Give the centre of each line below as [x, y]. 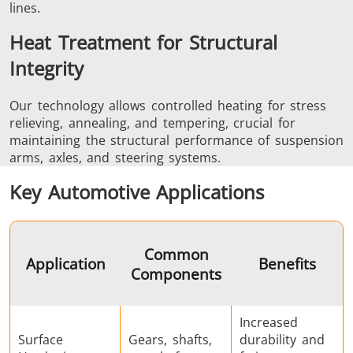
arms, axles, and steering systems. [115, 157]
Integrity [46, 69]
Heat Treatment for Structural [143, 43]
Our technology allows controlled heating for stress [168, 105]
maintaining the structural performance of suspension [176, 140]
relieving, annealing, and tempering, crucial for [152, 123]
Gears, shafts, [170, 339]
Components [176, 273]
